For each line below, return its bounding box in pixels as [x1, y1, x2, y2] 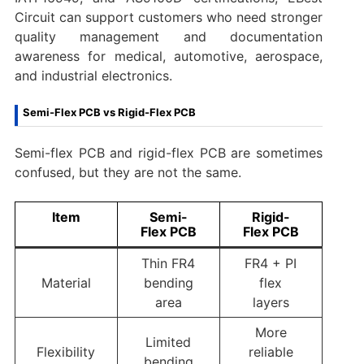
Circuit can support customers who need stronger [14, 8, 323, 25]
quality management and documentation [14, 28, 323, 45]
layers [252, 293, 289, 310]
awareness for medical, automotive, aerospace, [14, 47, 323, 64]
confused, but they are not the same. [14, 163, 241, 180]
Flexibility [37, 343, 96, 360]
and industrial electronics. [14, 67, 172, 84]
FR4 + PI [245, 254, 297, 271]
